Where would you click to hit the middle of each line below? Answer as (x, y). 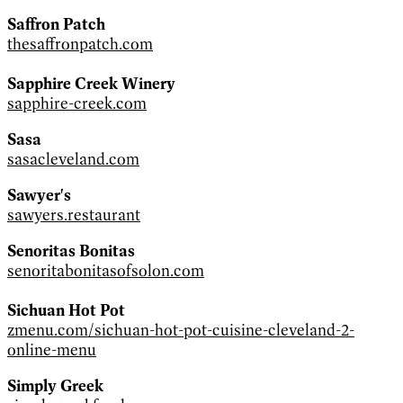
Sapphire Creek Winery (91, 83)
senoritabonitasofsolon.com (106, 270)
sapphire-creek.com (77, 103)
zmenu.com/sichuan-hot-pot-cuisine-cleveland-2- (181, 330)
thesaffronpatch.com (80, 44)
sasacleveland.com (73, 159)
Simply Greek (55, 385)
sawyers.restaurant (74, 215)
